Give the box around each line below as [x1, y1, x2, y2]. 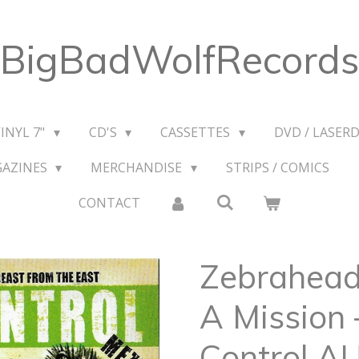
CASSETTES [160, 123, 234, 141]
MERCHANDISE [91, 159, 186, 176]
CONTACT [78, 194, 140, 212]
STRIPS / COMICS [225, 159, 329, 176]
